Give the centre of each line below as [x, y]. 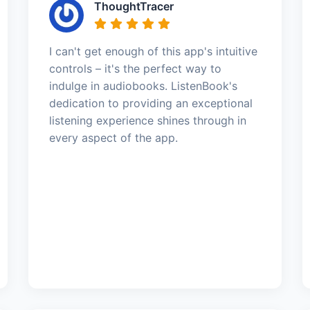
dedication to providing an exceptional [151, 103]
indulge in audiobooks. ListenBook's [143, 85]
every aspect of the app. [113, 137]
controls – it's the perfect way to [135, 68]
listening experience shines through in [147, 120]
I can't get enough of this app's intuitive [153, 51]
